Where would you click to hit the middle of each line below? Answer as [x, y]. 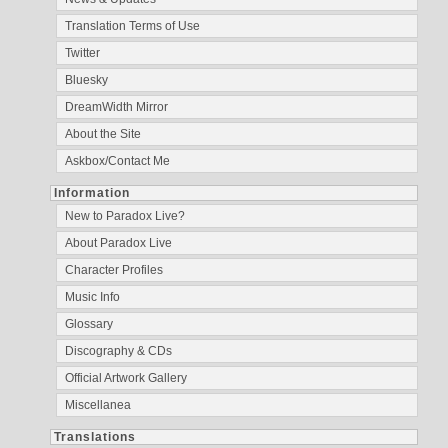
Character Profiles [114, 269]
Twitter [82, 52]
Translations [95, 436]
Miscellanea [98, 404]
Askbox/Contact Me [117, 160]
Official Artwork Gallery [126, 377]
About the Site [103, 133]
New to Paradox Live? [125, 215]
